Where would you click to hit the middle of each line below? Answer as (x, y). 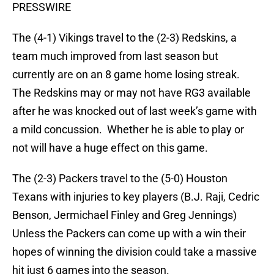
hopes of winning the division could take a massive (135, 252)
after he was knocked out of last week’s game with (135, 111)
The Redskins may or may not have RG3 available (131, 93)
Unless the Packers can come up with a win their (129, 234)
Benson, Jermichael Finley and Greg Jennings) (124, 215)
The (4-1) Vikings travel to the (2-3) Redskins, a (124, 38)
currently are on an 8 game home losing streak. (127, 75)
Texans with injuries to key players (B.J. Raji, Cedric (136, 197)
